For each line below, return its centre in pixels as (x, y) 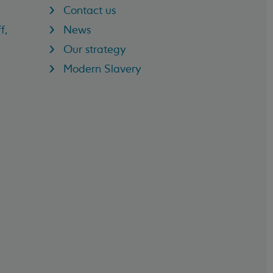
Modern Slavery (103, 69)
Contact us (90, 10)
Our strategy (95, 49)
